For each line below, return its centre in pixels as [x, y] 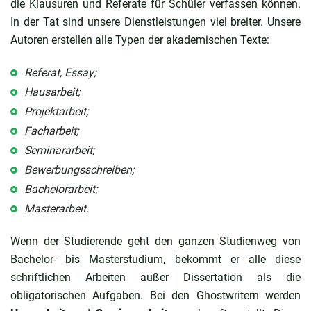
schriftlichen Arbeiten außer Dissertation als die [155, 277]
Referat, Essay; [60, 72]
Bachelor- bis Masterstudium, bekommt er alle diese [155, 259]
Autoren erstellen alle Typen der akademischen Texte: [140, 40]
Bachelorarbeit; [61, 189]
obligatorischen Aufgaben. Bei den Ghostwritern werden [155, 295]
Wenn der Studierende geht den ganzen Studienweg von [155, 241]
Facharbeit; [51, 131]
